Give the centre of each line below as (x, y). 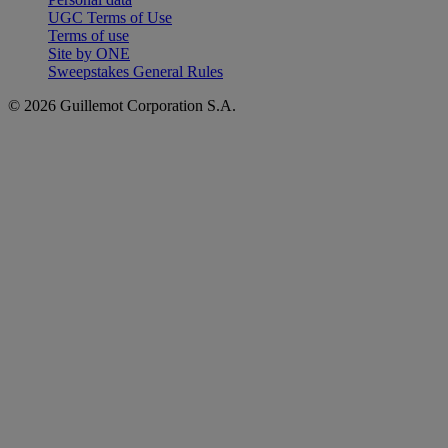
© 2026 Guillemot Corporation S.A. (122, 105)
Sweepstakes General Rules (135, 71)
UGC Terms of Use (110, 17)
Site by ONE (89, 53)
